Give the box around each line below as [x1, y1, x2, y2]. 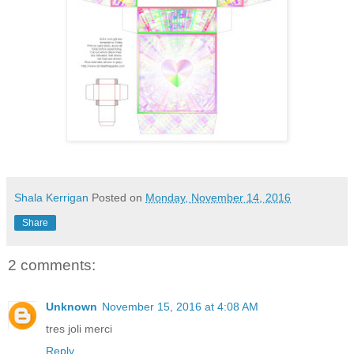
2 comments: [8, 257, 96, 274]
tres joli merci [46, 322, 112, 335]
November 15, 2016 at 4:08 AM [102, 299, 258, 313]
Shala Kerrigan [14, 191, 88, 205]
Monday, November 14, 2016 [145, 191, 291, 205]
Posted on [92, 191, 145, 205]
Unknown [46, 299, 97, 313]
